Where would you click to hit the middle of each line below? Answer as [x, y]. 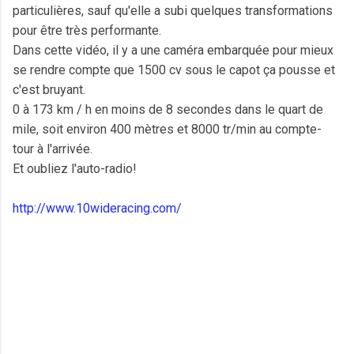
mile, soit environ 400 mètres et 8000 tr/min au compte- [167, 129]
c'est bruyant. [49, 89]
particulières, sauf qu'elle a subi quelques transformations [173, 10]
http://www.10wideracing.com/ [97, 208]
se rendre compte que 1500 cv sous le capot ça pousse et [174, 70]
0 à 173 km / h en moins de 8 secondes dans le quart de [168, 109]
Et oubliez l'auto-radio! [75, 168]
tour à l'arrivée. [53, 149]
